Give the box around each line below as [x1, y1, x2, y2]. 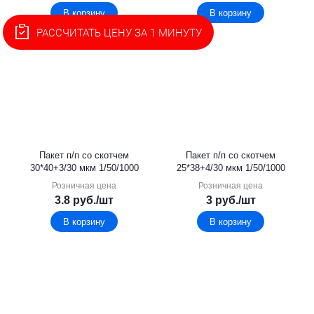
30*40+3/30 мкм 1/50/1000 [29, 163, 139, 173]
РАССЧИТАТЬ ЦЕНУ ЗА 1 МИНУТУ [36, 25, 203, 39]
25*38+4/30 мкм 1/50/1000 [176, 163, 285, 173]
